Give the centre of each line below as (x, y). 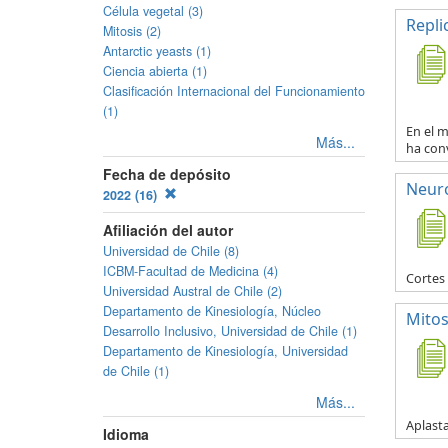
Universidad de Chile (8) (171, 251)
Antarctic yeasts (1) (157, 51)
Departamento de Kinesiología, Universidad (225, 351)
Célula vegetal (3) (153, 11)
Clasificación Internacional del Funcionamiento (234, 91)
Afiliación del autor (168, 230)
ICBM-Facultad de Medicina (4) (190, 271)
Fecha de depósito (167, 174)
